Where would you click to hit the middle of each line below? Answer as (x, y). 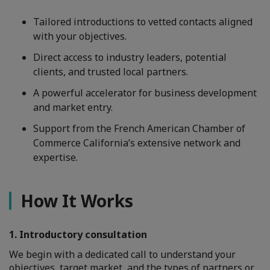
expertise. (55, 158)
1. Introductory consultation (78, 235)
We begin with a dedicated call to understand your (122, 255)
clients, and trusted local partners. (111, 72)
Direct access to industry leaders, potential (130, 58)
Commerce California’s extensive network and (137, 143)
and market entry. (73, 108)
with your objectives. (80, 36)
